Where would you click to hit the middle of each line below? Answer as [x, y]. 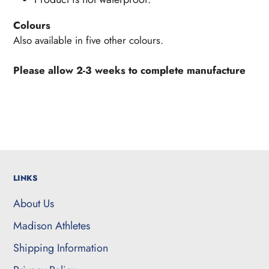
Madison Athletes [52, 225]
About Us [34, 203]
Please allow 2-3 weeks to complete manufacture [129, 71]
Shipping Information [61, 248]
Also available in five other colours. [88, 41]
